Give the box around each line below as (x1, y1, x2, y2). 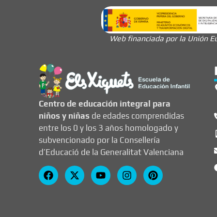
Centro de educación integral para (39, 99, 170, 109)
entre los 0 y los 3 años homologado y (39, 123, 178, 133)
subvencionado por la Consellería (39, 135, 160, 145)
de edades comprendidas (90, 111, 184, 121)
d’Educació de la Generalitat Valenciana (39, 147, 184, 157)
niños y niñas (39, 111, 90, 121)
